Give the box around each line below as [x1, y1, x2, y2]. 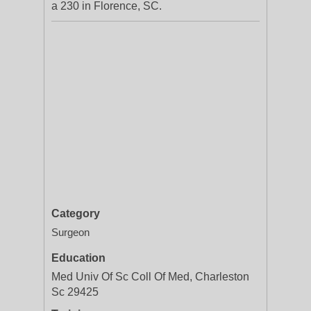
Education [51, 252, 106, 264]
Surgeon [51, 226, 90, 238]
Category [51, 208, 100, 219]
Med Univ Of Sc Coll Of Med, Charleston [51, 271, 249, 283]
